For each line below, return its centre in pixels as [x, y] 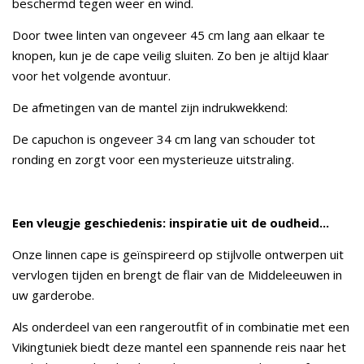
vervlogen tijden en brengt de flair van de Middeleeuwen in [177, 275]
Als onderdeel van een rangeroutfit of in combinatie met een [181, 327]
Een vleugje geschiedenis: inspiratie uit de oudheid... [171, 223]
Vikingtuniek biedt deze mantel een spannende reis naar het [179, 347]
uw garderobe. [55, 295]
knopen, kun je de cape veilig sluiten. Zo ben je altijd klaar [171, 55]
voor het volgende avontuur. [93, 76]
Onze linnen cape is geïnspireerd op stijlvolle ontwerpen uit [178, 254]
